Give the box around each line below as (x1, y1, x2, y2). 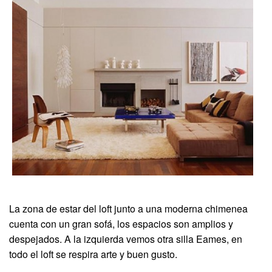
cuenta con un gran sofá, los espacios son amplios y (9, 217, 233, 231)
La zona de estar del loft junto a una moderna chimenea (9, 202, 248, 216)
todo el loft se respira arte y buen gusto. (9, 247, 177, 261)
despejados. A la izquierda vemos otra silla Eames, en (9, 232, 242, 246)
